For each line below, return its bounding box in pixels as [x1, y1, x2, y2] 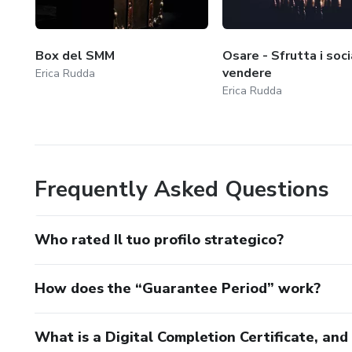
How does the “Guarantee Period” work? [35, 278, 321, 298]
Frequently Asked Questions [35, 174, 329, 204]
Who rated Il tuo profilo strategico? [35, 229, 284, 249]
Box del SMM [35, 46, 115, 64]
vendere [222, 64, 272, 82]
